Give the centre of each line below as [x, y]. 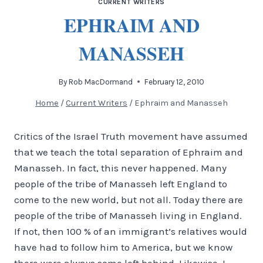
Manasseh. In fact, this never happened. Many [120, 168]
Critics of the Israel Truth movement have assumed [131, 136]
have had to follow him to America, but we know [123, 247]
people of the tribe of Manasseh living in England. [128, 215]
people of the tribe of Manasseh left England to [121, 183]
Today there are [208, 199]
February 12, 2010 [175, 82]
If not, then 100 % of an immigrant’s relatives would [131, 231]
